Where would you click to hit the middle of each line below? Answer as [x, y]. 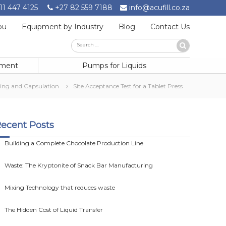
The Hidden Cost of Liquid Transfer [54, 210]
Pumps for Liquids [114, 65]
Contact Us [170, 27]
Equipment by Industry [63, 27]
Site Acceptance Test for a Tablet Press [128, 86]
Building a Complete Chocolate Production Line [74, 143]
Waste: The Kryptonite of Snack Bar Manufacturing [79, 165]
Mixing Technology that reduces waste [60, 187]
